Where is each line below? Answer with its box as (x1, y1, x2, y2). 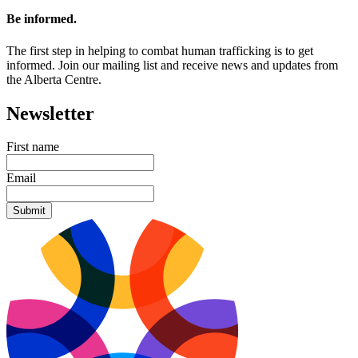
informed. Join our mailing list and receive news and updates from (6, 58, 338, 72)
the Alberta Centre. (6, 72, 101, 86)
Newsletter (6, 102, 94, 124)
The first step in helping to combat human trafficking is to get (6, 43, 313, 58)
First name (6, 140, 59, 154)
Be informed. (6, 12, 77, 26)
